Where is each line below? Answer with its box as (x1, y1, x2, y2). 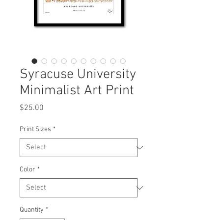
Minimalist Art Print (20, 82, 134, 99)
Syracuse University (20, 66, 136, 83)
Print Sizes (20, 125, 51, 134)
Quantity (20, 206, 44, 214)
